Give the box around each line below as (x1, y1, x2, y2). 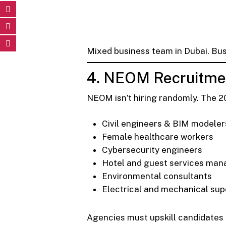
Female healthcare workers (102, 132, 213, 142)
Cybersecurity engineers (102, 145, 202, 155)
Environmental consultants (102, 171, 212, 182)
